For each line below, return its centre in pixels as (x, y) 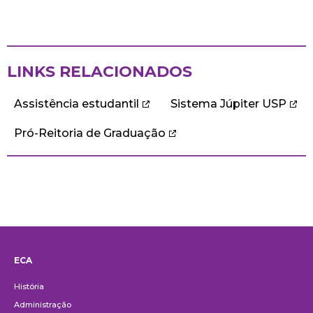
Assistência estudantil (77, 103)
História (29, 286)
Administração (43, 304)
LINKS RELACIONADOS (100, 71)
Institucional (66, 274)
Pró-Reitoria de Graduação (90, 133)
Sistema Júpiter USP (228, 103)
